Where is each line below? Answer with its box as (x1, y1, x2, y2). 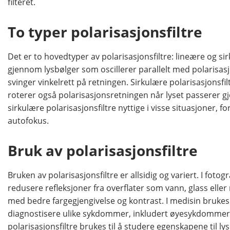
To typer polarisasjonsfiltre (8, 23, 202, 42)
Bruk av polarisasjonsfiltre (8, 141, 198, 161)
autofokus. (8, 115, 49, 127)
